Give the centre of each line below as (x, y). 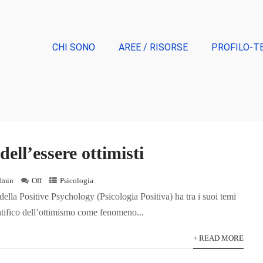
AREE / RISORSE (153, 47)
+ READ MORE (218, 238)
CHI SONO (74, 47)
